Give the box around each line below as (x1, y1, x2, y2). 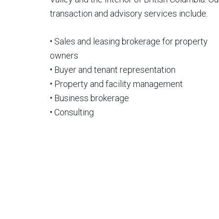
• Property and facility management (50, 78, 183, 89)
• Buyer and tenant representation (50, 64, 175, 75)
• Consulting (50, 107, 94, 117)
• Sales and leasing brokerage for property (50, 36, 208, 46)
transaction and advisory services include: (50, 8, 208, 19)
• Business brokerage (50, 92, 129, 103)
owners (50, 50, 78, 61)
